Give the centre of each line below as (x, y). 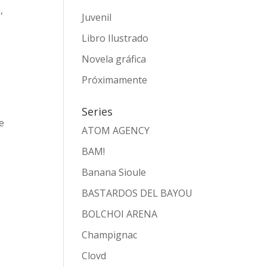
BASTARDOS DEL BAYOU (137, 193)
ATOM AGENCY (115, 130)
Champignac (109, 235)
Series (97, 111)
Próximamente (114, 80)
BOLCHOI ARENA (119, 214)
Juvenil (96, 17)
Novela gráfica (114, 59)
